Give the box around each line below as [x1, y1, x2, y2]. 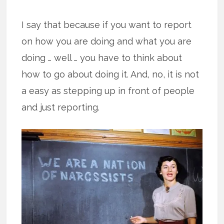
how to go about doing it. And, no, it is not [21, 69, 199, 80]
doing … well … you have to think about [21, 52, 182, 63]
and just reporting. [21, 102, 100, 113]
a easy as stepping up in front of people [21, 85, 195, 96]
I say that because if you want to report [21, 19, 192, 30]
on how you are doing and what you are [21, 36, 192, 47]
